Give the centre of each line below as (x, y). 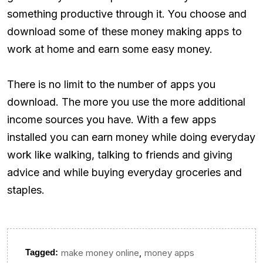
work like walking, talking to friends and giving (120, 154)
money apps (169, 253)
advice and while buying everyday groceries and (124, 172)
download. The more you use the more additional (126, 102)
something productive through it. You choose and (127, 14)
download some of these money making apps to (124, 31)
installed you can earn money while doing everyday (131, 137)
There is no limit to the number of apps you (111, 84)
